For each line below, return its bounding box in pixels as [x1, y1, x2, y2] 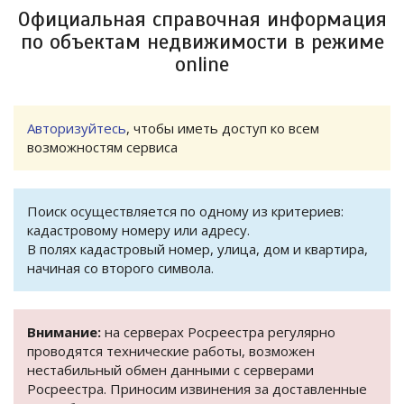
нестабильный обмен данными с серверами [27, 361, 314, 380]
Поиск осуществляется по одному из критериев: [27, 202, 344, 221]
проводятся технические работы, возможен [27, 342, 315, 361]
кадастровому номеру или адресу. [27, 221, 250, 240]
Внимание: [27, 323, 101, 342]
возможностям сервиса [27, 138, 178, 157]
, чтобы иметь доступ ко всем [126, 119, 319, 138]
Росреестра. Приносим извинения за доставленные [27, 380, 367, 399]
